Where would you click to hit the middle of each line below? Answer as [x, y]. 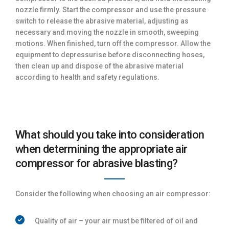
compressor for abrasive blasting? [97, 163]
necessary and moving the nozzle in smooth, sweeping [107, 32]
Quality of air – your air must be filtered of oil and [116, 221]
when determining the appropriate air [101, 149]
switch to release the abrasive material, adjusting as [102, 21]
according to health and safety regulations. [87, 77]
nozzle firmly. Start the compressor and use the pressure [111, 9]
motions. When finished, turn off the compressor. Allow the [113, 43]
